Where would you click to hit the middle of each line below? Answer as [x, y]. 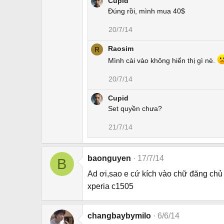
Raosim [121, 49]
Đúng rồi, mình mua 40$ [146, 11]
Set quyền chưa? [135, 109]
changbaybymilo [119, 216]
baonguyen [109, 158]
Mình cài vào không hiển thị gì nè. [162, 60]
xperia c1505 [110, 186]
